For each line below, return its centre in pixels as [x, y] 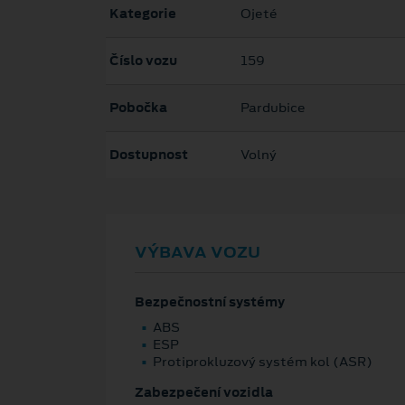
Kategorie [143, 14]
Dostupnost [149, 155]
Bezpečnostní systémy [210, 302]
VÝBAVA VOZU [198, 253]
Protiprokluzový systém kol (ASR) [263, 362]
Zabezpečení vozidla [204, 393]
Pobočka [138, 108]
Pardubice [273, 108]
